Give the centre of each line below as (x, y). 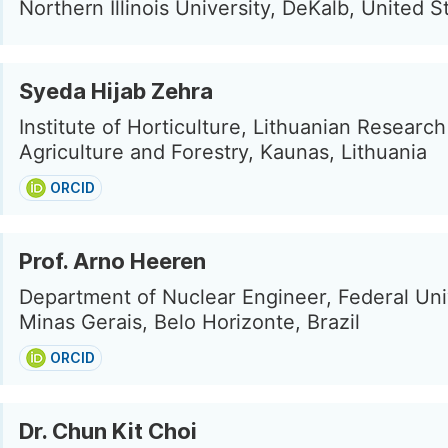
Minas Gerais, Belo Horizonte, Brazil (189, 322)
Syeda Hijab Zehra (116, 91)
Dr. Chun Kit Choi (108, 431)
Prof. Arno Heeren (112, 261)
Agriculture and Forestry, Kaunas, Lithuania (223, 152)
